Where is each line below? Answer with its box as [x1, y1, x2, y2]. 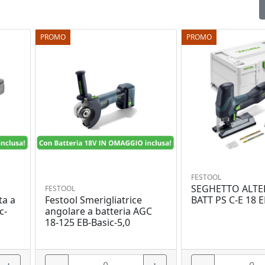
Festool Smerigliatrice [44, 193, 142, 206]
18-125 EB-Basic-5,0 [44, 215, 130, 229]
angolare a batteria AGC [44, 204, 152, 218]
